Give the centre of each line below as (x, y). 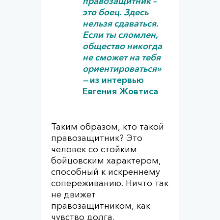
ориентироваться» (122, 69)
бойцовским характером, (106, 161)
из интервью (117, 80)
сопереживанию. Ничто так (110, 183)
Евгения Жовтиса (120, 91)
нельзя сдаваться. (121, 24)
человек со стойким (94, 149)
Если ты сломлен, (120, 35)
